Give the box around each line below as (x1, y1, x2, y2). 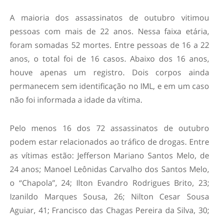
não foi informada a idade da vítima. (10, 94, 142, 105)
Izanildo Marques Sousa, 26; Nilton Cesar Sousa (10, 191, 209, 202)
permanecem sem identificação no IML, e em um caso (10, 80, 209, 91)
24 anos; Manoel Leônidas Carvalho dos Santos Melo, (10, 163, 209, 175)
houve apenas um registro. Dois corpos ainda (10, 66, 209, 78)
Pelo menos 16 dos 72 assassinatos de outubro (10, 122, 209, 133)
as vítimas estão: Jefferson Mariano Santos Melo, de (10, 150, 209, 161)
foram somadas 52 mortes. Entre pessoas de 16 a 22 (10, 39, 209, 50)
